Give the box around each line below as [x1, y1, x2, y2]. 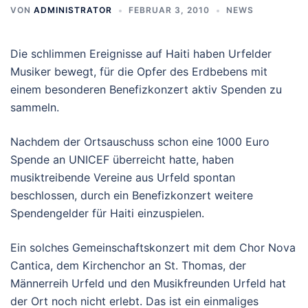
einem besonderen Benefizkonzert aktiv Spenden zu [10, 82, 282, 96]
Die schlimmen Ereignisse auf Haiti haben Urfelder [10, 47, 272, 60]
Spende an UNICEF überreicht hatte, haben [10, 153, 234, 166]
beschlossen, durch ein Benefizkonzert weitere [10, 188, 253, 202]
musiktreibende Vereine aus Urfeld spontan [10, 170, 235, 184]
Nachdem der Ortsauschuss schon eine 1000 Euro [10, 135, 269, 148]
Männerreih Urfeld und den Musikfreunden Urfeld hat [10, 276, 286, 290]
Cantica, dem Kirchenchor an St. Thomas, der [10, 258, 246, 272]
